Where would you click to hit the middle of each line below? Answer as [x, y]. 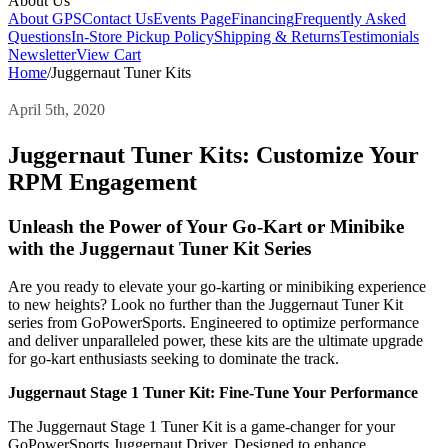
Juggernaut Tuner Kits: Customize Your [213, 154]
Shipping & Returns [277, 36]
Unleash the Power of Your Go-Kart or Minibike [206, 226]
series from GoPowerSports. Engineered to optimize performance [213, 323]
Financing [262, 18]
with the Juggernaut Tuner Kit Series [159, 248]
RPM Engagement [102, 181]
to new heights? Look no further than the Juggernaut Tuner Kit [205, 305]
